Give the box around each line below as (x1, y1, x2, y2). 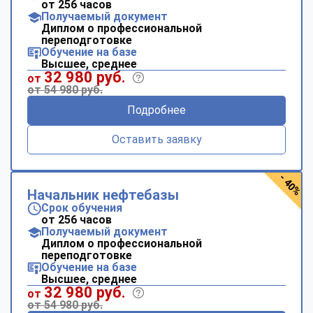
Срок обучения (41, 201, 122, 214)
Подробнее (127, 103, 186, 117)
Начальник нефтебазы (27, 186, 179, 203)
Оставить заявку (111, 132, 202, 146)
